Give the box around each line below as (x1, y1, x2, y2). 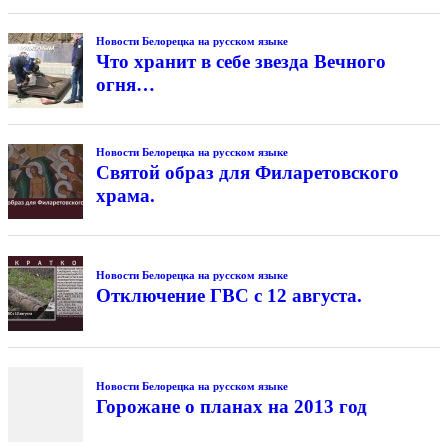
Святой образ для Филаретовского (95, 162, 399, 184)
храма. (95, 185, 155, 207)
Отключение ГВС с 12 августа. (95, 284, 362, 306)
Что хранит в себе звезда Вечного (95, 50, 386, 72)
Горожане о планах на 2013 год (95, 395, 367, 417)
